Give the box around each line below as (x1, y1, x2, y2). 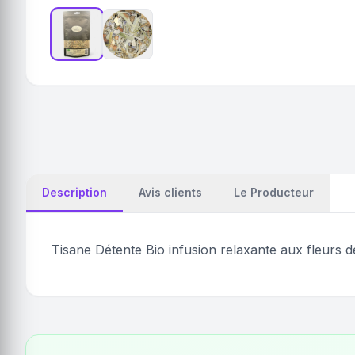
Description (42, 185, 107, 199)
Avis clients (139, 185, 202, 199)
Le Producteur (234, 185, 314, 199)
